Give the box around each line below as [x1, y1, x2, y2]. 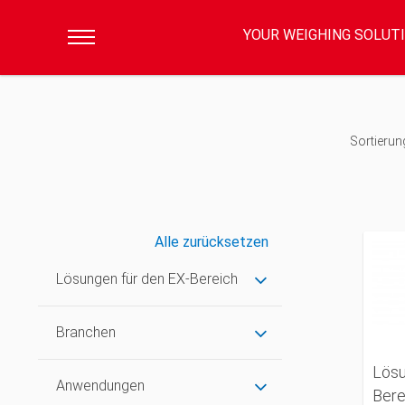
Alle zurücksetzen [155, 232, 268, 250]
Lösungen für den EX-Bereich [56, 269, 238, 287]
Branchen [56, 323, 116, 341]
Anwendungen [56, 376, 145, 394]
